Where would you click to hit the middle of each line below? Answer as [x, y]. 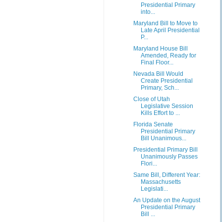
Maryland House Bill [160, 49]
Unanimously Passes [169, 157]
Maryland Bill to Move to [165, 23]
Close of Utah [151, 99]
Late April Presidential [170, 30]
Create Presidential [166, 81]
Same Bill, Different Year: [166, 175]
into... [148, 12]
